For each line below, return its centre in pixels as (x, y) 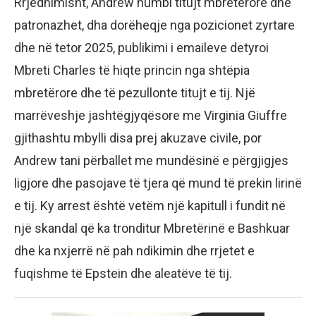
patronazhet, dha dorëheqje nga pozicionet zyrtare (154, 25)
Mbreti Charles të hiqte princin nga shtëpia (132, 71)
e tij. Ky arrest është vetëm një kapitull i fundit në (150, 206)
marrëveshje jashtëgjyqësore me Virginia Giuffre (151, 116)
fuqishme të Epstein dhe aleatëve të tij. (123, 274)
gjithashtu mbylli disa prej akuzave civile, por (138, 138)
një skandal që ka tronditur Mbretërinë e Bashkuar (152, 229)
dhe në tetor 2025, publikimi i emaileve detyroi (141, 48)
